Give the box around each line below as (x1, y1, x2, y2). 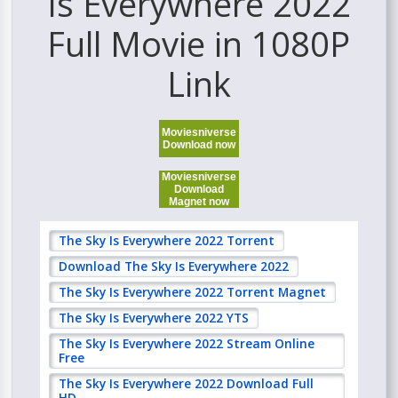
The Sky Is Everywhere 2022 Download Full (59, 375, 314, 393)
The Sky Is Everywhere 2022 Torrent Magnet (59, 283, 327, 301)
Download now (163, 139, 235, 152)
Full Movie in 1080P (47, 20, 351, 68)
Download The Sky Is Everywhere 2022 (59, 258, 290, 275)
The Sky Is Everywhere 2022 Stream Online (59, 335, 315, 353)
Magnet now (169, 195, 229, 209)
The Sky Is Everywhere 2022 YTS (59, 309, 250, 327)
